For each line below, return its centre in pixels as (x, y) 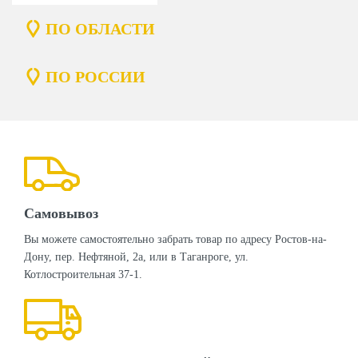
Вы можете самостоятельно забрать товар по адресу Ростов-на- (175, 239)
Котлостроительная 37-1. (85, 274)
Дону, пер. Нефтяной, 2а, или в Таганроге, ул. (136, 257)
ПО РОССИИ (95, 77)
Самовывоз (61, 213)
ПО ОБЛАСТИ (100, 29)
